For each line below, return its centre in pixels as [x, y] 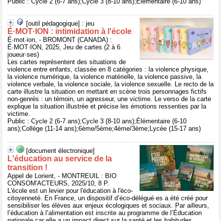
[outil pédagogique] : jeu [60, 23]
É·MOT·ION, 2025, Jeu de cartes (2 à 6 [64, 47]
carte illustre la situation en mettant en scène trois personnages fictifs [107, 92]
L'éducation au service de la [60, 159]
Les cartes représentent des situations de [67, 62]
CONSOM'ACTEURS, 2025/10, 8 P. [58, 183]
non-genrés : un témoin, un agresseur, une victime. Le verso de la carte [109, 99]
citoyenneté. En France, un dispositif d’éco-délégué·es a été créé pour [108, 198]
